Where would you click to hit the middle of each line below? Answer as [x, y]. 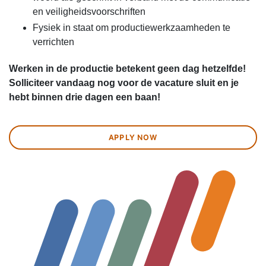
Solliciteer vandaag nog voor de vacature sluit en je [124, 83]
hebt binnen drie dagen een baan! [85, 97]
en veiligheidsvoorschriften [89, 11]
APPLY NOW [133, 138]
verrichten [53, 42]
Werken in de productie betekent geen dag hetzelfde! [127, 69]
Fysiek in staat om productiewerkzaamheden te [132, 28]
